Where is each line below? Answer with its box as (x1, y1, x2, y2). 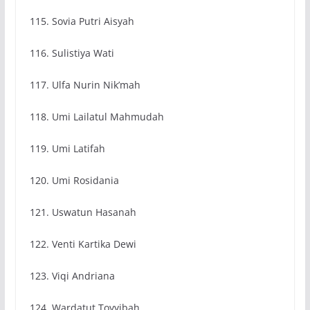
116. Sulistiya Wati (29, 46, 114, 60)
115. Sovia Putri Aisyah (29, 15, 134, 28)
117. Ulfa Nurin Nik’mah (29, 78, 140, 92)
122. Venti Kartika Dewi (29, 237, 136, 251)
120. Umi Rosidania (29, 174, 119, 188)
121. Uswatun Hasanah (29, 206, 136, 219)
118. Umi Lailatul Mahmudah (29, 110, 164, 124)
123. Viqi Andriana (29, 269, 115, 283)
